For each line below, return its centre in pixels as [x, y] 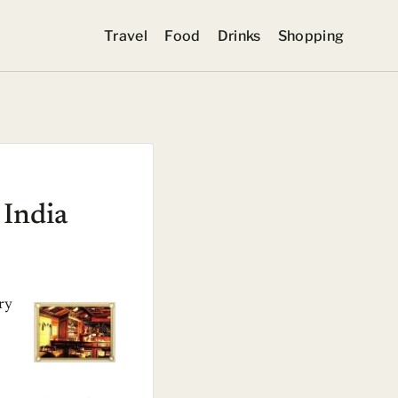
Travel [126, 36]
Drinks [239, 36]
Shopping [311, 36]
